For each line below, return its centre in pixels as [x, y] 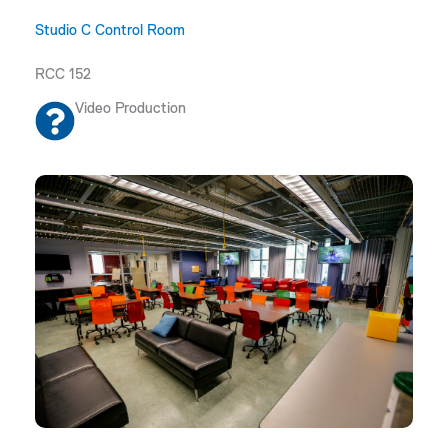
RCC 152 [62, 74]
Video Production [130, 108]
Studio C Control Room [109, 30]
